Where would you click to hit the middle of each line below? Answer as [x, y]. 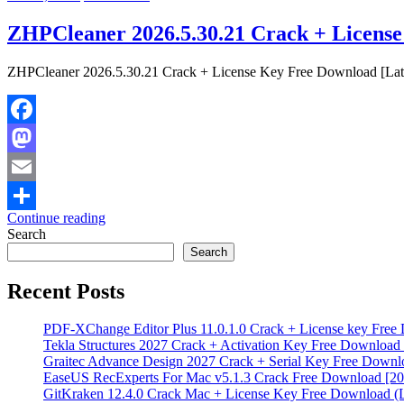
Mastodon [36, 166]
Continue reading [56, 217]
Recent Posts [66, 291]
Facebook [35, 137]
